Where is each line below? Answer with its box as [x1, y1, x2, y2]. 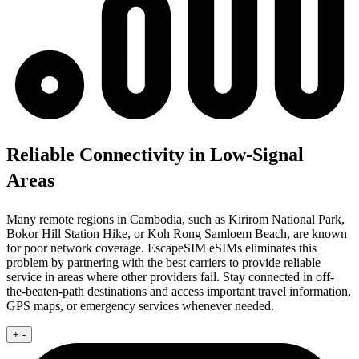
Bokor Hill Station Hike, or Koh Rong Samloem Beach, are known [6, 227, 347, 241]
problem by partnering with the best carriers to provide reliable [6, 256, 321, 270]
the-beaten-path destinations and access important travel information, [6, 284, 351, 299]
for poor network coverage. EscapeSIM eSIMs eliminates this [6, 241, 317, 256]
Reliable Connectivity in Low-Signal [6, 144, 304, 166]
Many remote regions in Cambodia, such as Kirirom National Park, [6, 212, 345, 227]
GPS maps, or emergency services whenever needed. [6, 299, 274, 313]
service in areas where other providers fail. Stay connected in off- [6, 270, 334, 284]
